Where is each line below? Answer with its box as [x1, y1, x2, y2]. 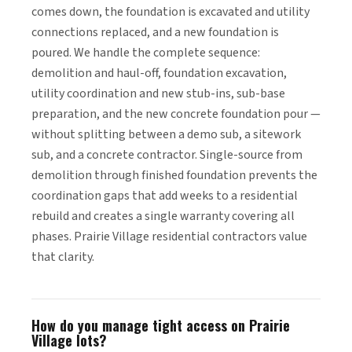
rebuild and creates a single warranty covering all [31, 207, 295, 225]
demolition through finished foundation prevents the [31, 167, 317, 184]
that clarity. [31, 248, 94, 266]
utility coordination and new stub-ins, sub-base [31, 85, 285, 102]
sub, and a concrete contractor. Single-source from [31, 146, 302, 163]
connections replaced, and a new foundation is [31, 24, 279, 41]
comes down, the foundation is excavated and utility [31, 3, 310, 20]
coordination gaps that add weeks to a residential [31, 187, 298, 204]
